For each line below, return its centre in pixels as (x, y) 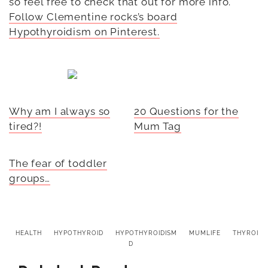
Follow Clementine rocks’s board (93, 16)
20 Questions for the (187, 111)
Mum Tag (158, 126)
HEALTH (29, 233)
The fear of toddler (58, 163)
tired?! (25, 126)
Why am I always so (60, 111)
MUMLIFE (205, 233)
